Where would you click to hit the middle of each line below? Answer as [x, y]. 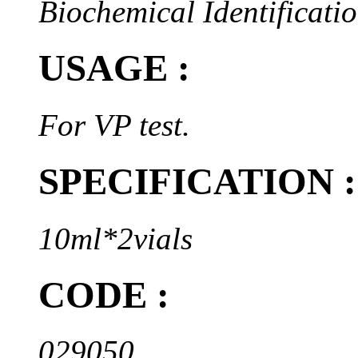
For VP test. [114, 125]
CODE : [104, 294]
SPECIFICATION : [197, 182]
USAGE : [114, 68]
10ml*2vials [115, 238]
